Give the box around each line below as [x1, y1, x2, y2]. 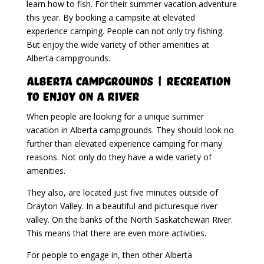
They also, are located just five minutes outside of [26, 186, 218, 198]
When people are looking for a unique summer [26, 110, 204, 122]
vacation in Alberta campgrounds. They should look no [26, 124, 234, 136]
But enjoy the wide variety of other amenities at [26, 38, 209, 50]
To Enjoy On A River [26, 87, 139, 105]
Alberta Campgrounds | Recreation [26, 71, 230, 90]
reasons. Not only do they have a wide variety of [26, 151, 212, 163]
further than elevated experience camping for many [26, 137, 222, 149]
